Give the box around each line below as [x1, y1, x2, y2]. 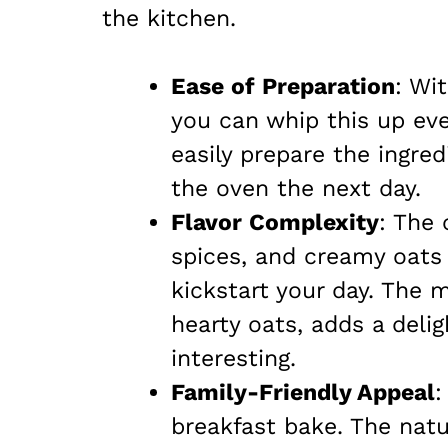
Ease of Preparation [171, 73, 395, 101]
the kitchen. [102, 4, 236, 32]
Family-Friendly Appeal [171, 379, 435, 407]
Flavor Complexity [171, 209, 379, 237]
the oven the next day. [171, 175, 421, 203]
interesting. [171, 345, 296, 373]
